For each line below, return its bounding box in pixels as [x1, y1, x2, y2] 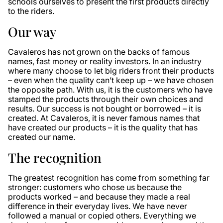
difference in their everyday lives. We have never [8, 201, 187, 211]
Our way [8, 23, 56, 40]
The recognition [8, 149, 102, 166]
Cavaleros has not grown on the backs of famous [8, 47, 190, 57]
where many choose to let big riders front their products [8, 66, 214, 76]
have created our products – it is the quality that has [8, 122, 198, 132]
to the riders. [8, 6, 54, 16]
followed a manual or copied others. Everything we [8, 211, 196, 221]
